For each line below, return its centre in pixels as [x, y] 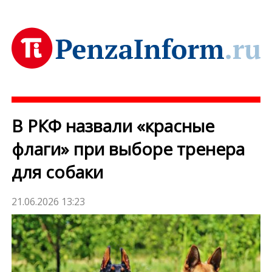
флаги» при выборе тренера [128, 149]
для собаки [58, 172]
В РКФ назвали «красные [113, 126]
